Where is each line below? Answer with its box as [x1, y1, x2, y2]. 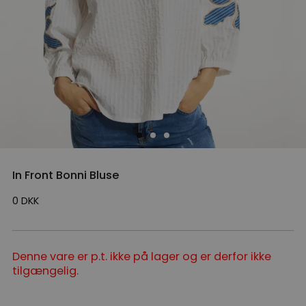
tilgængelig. [12, 263, 79, 279]
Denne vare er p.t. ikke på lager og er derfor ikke [12, 249, 271, 265]
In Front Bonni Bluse [12, 167, 120, 184]
